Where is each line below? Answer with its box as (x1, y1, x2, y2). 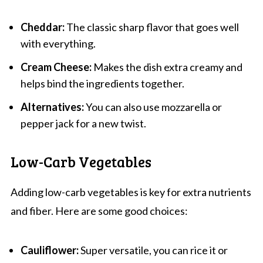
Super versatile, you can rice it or (78, 243, 228, 257)
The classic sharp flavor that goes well (64, 20, 239, 33)
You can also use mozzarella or (83, 100, 222, 113)
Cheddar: (20, 20, 65, 33)
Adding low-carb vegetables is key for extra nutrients (10, 185, 251, 198)
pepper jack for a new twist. (20, 116, 146, 130)
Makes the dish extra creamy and (91, 60, 242, 73)
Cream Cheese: (20, 60, 92, 73)
